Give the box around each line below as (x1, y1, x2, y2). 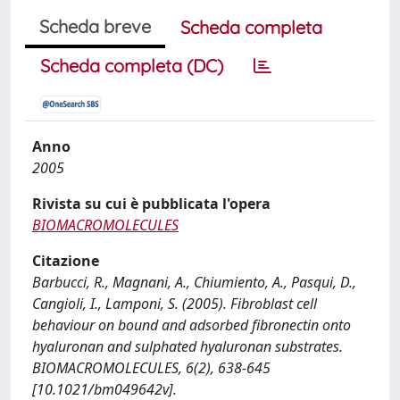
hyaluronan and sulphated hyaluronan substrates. (32, 337, 343, 356)
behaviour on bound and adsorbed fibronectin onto (32, 315, 351, 335)
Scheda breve (39, 15, 151, 37)
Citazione (32, 251, 99, 271)
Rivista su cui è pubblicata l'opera (32, 194, 271, 213)
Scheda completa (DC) (40, 54, 223, 77)
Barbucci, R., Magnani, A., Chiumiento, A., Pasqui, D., (32, 272, 356, 292)
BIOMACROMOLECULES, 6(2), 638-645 (32, 358, 271, 378)
